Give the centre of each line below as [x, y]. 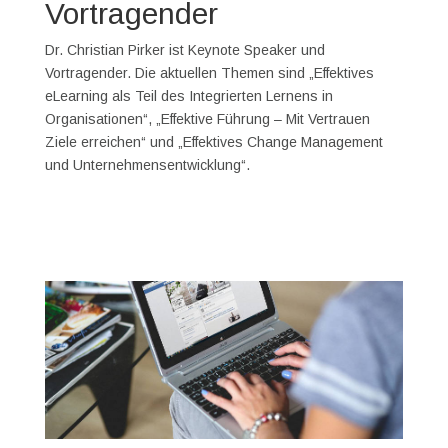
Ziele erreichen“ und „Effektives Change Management [213, 142]
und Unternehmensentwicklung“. [147, 165]
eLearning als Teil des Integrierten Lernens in [188, 96]
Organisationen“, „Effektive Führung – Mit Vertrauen [207, 119]
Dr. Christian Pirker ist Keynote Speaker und [184, 50]
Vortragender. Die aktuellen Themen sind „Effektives [209, 73]
